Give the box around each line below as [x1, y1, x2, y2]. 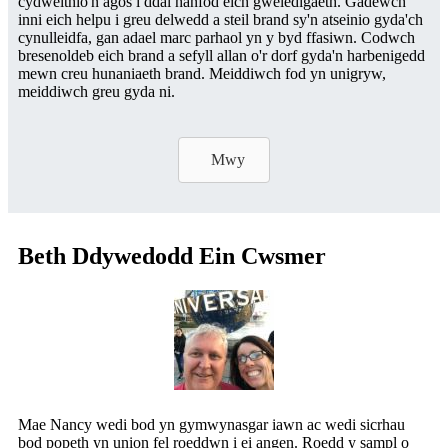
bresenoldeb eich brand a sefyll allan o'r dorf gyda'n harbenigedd [18, 47, 425, 65]
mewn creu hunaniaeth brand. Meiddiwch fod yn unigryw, [18, 65, 386, 83]
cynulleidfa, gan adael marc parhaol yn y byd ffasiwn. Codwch [18, 29, 415, 47]
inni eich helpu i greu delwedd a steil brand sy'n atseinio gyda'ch [18, 11, 423, 29]
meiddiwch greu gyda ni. [18, 83, 175, 101]
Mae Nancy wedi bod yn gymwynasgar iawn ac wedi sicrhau [18, 415, 405, 433]
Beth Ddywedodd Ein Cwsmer [18, 242, 326, 269]
